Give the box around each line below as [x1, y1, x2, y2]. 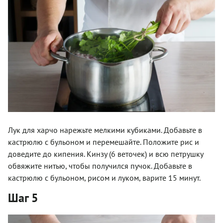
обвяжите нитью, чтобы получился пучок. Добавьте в [8, 161, 192, 171]
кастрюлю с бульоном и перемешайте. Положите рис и [8, 137, 199, 147]
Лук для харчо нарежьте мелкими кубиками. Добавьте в [8, 125, 202, 135]
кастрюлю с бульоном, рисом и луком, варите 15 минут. [8, 173, 201, 183]
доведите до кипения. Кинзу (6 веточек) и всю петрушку [8, 149, 203, 159]
